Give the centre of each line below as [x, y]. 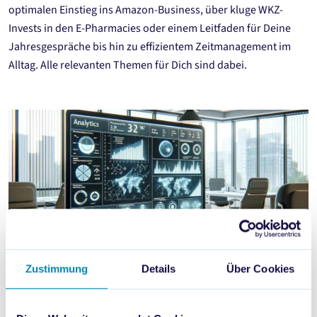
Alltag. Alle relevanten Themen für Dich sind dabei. [128, 65]
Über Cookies [260, 268]
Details [158, 268]
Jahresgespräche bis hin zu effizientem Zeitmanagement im [150, 47]
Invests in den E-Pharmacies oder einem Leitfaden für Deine [150, 28]
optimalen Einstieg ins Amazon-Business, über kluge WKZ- [146, 10]
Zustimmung [57, 268]
